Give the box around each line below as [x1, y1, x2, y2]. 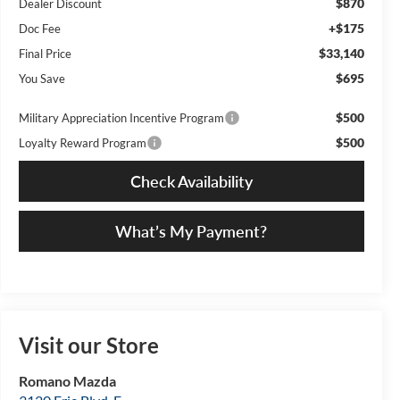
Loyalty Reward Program [18, 135, 146, 150]
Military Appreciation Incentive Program [18, 110, 224, 125]
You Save [18, 71, 65, 86]
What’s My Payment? [115, 221, 268, 241]
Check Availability [129, 171, 253, 191]
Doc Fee [18, 21, 61, 36]
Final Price [18, 46, 71, 61]
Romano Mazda [18, 372, 116, 390]
